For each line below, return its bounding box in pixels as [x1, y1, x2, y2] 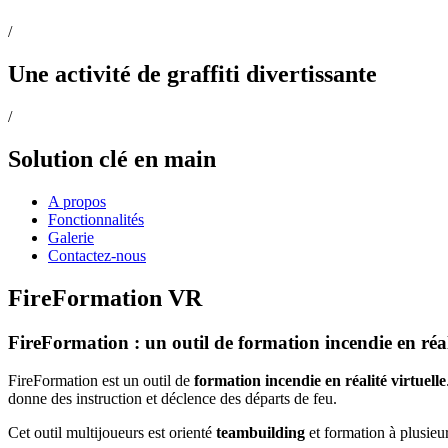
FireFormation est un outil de [8, 372, 194, 390]
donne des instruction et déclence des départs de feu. [8, 390, 337, 408]
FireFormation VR [8, 284, 202, 311]
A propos [48, 192, 106, 210]
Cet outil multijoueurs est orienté [8, 424, 216, 442]
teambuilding [216, 424, 305, 442]
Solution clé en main [8, 145, 216, 172]
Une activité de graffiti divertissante [8, 61, 377, 88]
